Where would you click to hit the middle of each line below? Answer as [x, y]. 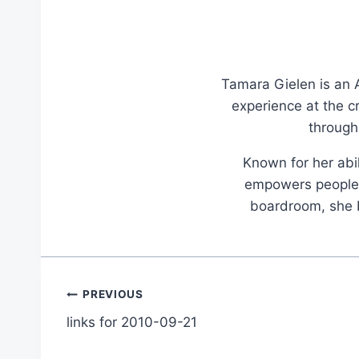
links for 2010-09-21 [132, 322]
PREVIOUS [113, 294]
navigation [123, 333]
